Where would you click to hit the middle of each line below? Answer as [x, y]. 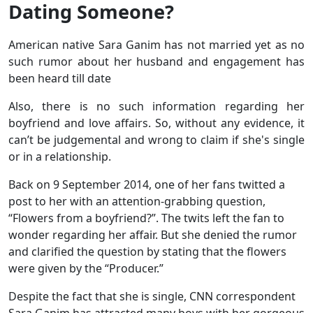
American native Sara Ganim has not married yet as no [156, 44]
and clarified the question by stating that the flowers [147, 251]
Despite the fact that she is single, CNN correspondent [152, 296]
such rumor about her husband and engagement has [156, 61]
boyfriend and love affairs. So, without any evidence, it [156, 123]
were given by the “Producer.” [86, 268]
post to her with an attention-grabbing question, [137, 201]
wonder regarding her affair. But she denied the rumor [153, 234]
